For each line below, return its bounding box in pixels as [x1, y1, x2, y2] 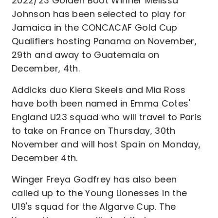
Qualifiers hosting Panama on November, [12, 35, 197, 47]
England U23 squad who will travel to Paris [12, 111, 202, 123]
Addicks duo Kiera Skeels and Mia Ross [12, 84, 186, 96]
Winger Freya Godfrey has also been [12, 173, 177, 185]
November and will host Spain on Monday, [12, 138, 201, 150]
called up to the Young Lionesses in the [12, 187, 187, 199]
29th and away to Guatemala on [12, 49, 160, 61]
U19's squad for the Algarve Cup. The [12, 200, 176, 213]
